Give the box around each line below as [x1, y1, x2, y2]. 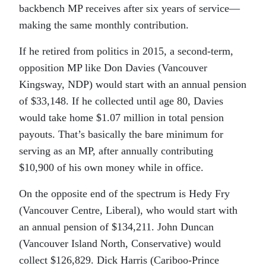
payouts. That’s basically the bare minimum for [19, 128, 223, 141]
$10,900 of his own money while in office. [19, 161, 204, 174]
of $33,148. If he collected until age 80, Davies [19, 95, 223, 107]
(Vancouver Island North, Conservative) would [19, 237, 221, 250]
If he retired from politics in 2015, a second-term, [19, 45, 233, 58]
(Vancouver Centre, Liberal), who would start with [19, 204, 237, 217]
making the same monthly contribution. [19, 19, 189, 31]
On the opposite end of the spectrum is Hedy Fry [19, 188, 230, 200]
